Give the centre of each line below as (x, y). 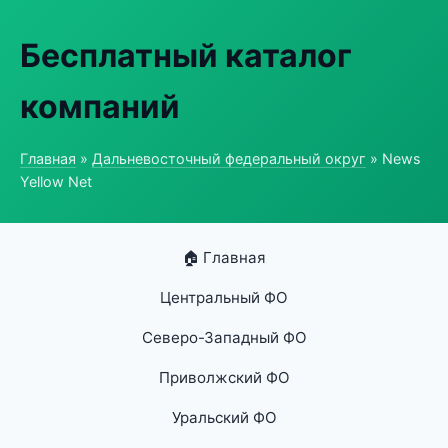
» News (393, 158)
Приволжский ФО (224, 377)
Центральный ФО (224, 297)
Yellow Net (56, 181)
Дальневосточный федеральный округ (229, 158)
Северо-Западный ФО (224, 337)
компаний (100, 106)
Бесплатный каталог (186, 55)
